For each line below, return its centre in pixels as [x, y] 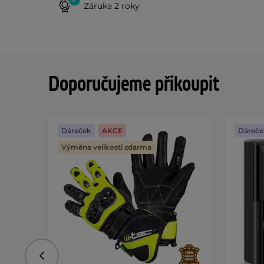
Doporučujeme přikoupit [134, 85]
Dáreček [76, 131]
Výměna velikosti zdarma [106, 147]
